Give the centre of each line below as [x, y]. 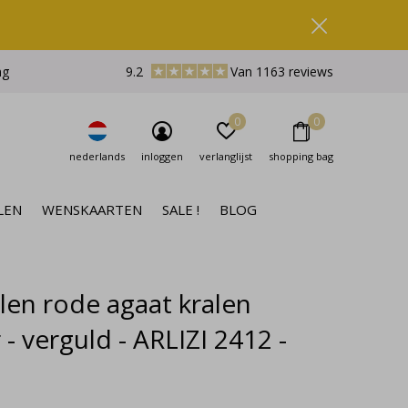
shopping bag [301, 156]
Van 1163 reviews [282, 71]
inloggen [162, 156]
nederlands [97, 156]
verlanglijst [226, 156]
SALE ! [181, 209]
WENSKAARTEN [92, 209]
